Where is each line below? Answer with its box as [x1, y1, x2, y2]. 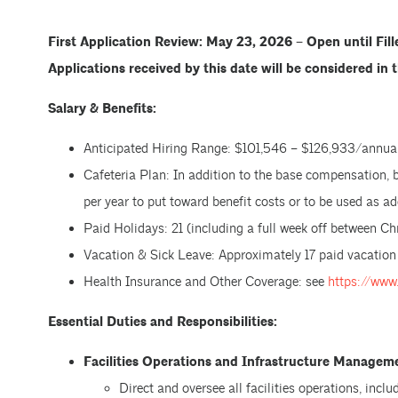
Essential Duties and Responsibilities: [47, 314, 277, 330]
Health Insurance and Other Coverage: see [83, 274, 328, 291]
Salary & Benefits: [47, 100, 156, 117]
